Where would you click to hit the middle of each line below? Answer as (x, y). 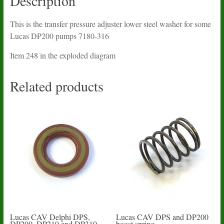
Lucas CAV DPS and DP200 (162, 217)
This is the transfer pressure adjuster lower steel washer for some (110, 24)
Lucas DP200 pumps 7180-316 (59, 36)
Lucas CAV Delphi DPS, (50, 217)
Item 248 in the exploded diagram (62, 55)
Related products (56, 86)
